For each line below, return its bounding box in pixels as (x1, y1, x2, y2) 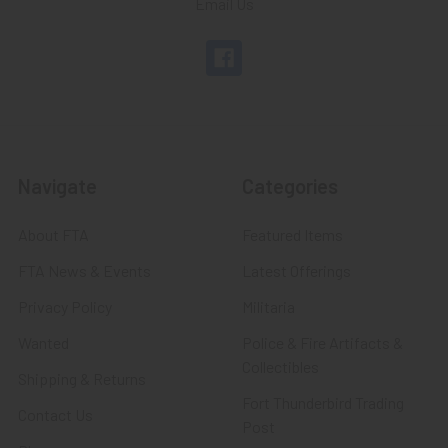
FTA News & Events (18, 260, 151, 280)
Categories (242, 173, 338, 198)
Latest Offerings (242, 260, 351, 280)
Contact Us (18, 404, 93, 424)
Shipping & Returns (18, 368, 146, 388)
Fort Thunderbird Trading (242, 392, 404, 412)
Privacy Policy (18, 296, 112, 316)
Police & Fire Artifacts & (242, 332, 403, 352)
